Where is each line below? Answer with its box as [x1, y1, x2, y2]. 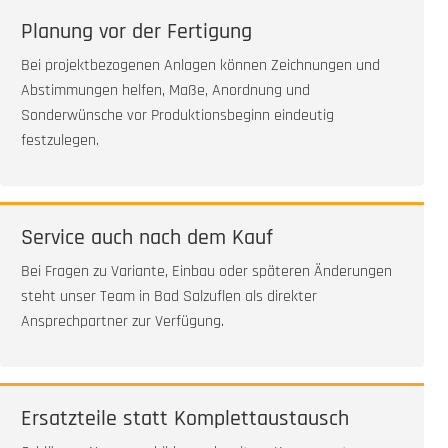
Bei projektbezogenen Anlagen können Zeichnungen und [21, 55, 380, 77]
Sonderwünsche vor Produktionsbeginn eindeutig [21, 105, 334, 127]
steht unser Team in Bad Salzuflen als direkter [21, 286, 317, 308]
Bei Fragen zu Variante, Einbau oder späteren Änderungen [21, 261, 392, 283]
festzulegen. [21, 130, 99, 152]
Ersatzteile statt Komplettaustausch [21, 405, 349, 434]
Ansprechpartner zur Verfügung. [21, 311, 224, 333]
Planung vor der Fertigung [21, 18, 252, 47]
